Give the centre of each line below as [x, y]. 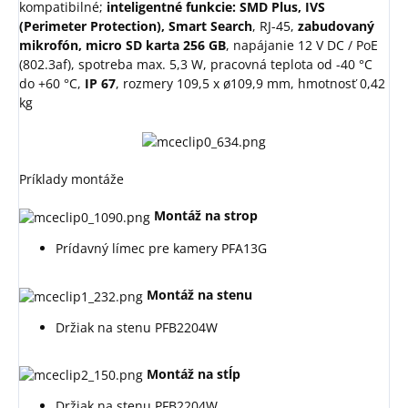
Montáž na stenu [199, 294]
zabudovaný [336, 26]
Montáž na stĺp [194, 373]
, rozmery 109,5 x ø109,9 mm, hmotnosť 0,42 [250, 84]
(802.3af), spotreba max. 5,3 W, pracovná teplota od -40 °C [196, 65]
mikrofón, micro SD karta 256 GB [122, 46]
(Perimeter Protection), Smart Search [136, 26]
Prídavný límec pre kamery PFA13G [161, 248]
